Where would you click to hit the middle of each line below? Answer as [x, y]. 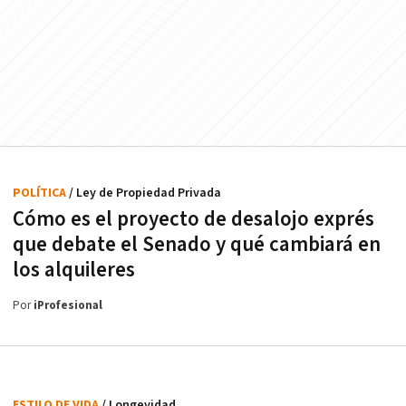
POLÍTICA [41, 193]
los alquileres [74, 270]
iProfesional [68, 306]
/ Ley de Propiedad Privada [145, 193]
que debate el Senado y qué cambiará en [197, 245]
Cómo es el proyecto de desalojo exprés [193, 219]
